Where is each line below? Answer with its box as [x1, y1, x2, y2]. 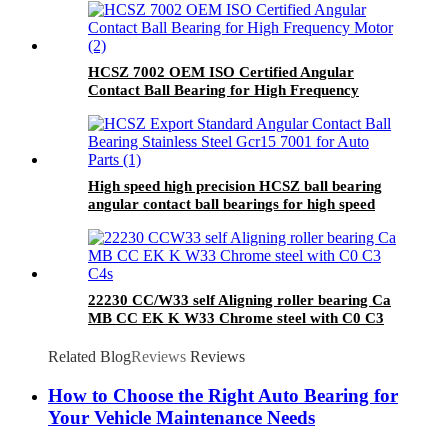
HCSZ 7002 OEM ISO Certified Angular [88, 64, 354, 81]
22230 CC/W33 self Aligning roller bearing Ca [88, 292, 391, 309]
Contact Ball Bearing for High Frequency [88, 82, 359, 99]
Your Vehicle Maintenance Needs [48, 406, 315, 428]
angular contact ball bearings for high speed [88, 196, 375, 213]
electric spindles [88, 214, 191, 231]
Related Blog [48, 348, 131, 366]
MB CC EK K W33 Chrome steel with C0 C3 [88, 310, 384, 327]
